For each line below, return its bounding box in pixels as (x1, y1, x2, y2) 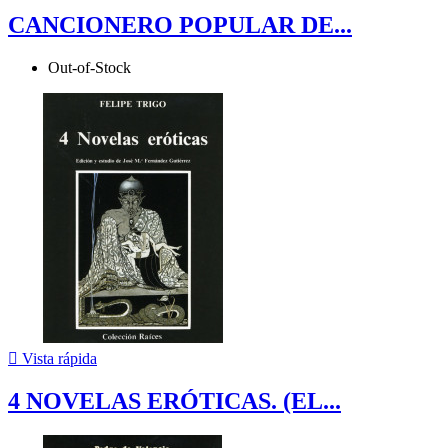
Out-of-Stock (48, 58, 131, 76)
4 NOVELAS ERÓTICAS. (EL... (8, 388, 341, 415)
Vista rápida (18, 349, 97, 367)
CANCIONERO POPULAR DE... (8, 11, 352, 38)
